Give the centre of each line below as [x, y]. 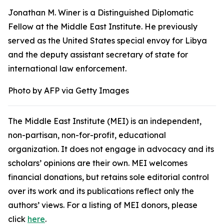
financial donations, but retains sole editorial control [108, 177]
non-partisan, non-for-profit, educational [87, 135]
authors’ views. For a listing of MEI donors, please [103, 205]
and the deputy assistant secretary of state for [98, 54]
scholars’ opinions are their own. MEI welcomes [98, 163]
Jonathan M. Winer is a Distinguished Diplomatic [101, 12]
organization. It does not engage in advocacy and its [111, 149]
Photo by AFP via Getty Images [68, 90]
